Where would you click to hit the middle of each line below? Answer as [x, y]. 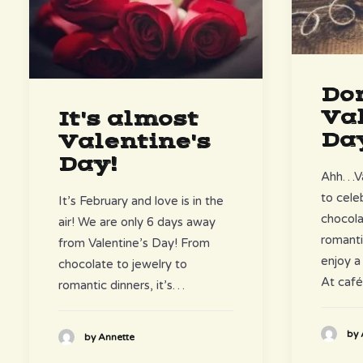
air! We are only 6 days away [137, 222]
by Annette [109, 337]
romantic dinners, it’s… [122, 285]
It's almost [128, 119]
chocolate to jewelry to [123, 264]
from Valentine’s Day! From [134, 243]
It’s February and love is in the [141, 201]
